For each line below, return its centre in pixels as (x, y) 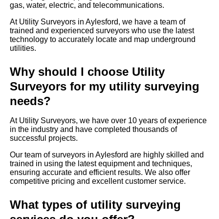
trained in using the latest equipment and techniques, (101, 164)
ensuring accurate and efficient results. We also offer (100, 173)
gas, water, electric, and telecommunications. (87, 5)
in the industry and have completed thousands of (93, 130)
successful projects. (44, 138)
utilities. (23, 48)
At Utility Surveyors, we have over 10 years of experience (108, 121)
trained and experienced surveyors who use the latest (102, 31)
